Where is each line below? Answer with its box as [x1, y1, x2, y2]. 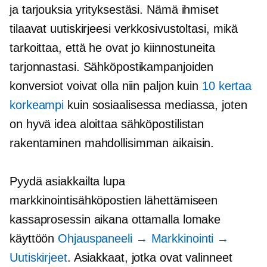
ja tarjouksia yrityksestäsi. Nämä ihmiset [10, 2, 219, 16]
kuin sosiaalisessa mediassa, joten [64, 98, 247, 111]
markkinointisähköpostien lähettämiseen [10, 193, 218, 207]
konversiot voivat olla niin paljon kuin [10, 79, 202, 92]
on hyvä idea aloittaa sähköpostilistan [10, 117, 204, 131]
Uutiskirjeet [10, 250, 67, 264]
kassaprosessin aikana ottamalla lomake [10, 212, 221, 226]
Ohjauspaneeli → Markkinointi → [58, 231, 229, 245]
